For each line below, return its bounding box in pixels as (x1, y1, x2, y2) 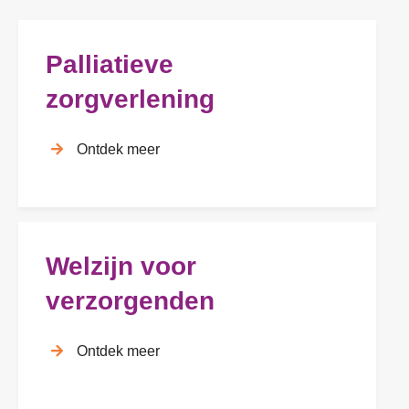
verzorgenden (46, 286, 215, 315)
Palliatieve (46, 49, 173, 79)
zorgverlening (46, 84, 215, 113)
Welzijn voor (46, 251, 196, 280)
